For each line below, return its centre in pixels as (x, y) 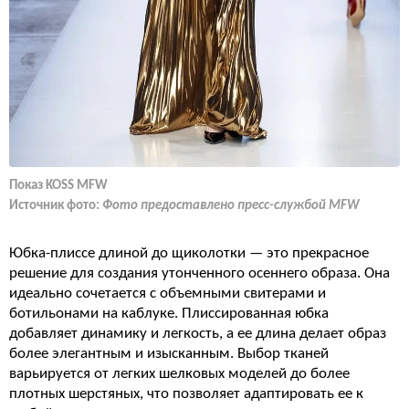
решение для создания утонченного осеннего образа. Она (199, 273)
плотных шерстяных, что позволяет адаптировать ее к (186, 393)
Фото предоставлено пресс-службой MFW (231, 205)
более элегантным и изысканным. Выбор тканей (169, 353)
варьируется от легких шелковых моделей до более (179, 373)
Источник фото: (56, 205)
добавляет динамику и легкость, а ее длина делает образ (198, 333)
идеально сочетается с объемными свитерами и (168, 293)
